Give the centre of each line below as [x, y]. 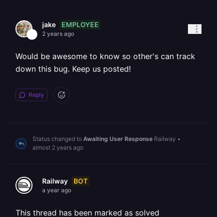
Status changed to [58, 139]
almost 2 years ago [58, 147]
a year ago [57, 190]
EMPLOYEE [80, 24]
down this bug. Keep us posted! [73, 69]
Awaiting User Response [118, 139]
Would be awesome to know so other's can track [105, 56]
